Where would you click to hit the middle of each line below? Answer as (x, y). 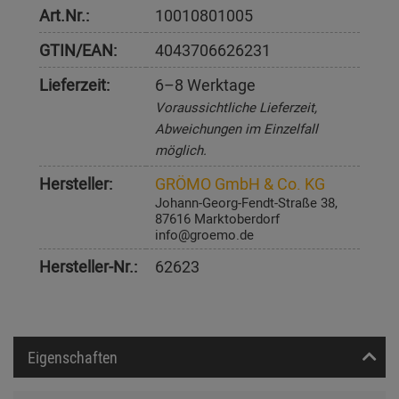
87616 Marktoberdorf (217, 219)
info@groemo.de (204, 235)
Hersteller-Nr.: (88, 267)
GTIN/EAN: (78, 50)
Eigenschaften (73, 358)
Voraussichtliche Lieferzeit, (236, 107)
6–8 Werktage (205, 85)
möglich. (181, 150)
